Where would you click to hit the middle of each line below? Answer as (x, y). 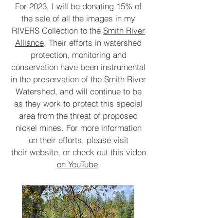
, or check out (84, 152)
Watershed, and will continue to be (78, 91)
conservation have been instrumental (78, 67)
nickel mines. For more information (78, 128)
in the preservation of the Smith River (78, 79)
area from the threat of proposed (78, 116)
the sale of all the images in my (78, 18)
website (44, 152)
